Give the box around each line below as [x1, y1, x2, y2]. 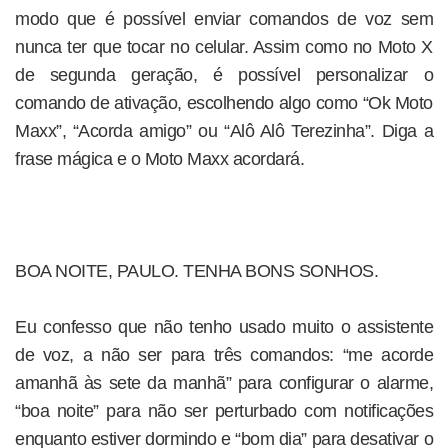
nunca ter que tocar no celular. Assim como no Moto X [15, 37, 433, 57]
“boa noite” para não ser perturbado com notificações [15, 401, 433, 421]
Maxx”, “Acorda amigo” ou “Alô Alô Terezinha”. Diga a [15, 121, 433, 141]
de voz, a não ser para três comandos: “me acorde [15, 345, 433, 365]
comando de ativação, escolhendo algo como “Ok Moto [15, 93, 433, 113]
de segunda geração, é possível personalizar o [15, 65, 433, 85]
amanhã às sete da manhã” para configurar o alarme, [15, 373, 433, 393]
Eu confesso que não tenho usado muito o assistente [15, 317, 433, 337]
